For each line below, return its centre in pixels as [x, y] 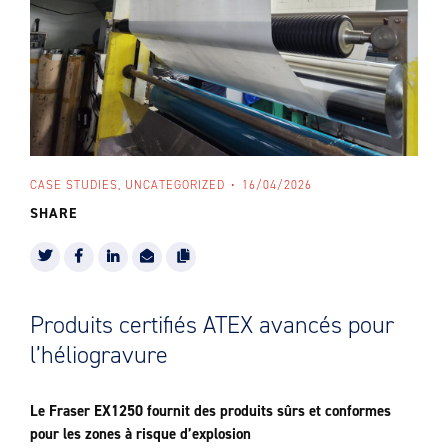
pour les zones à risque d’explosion [140, 434]
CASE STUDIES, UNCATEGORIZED [127, 185]
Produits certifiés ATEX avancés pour [212, 325]
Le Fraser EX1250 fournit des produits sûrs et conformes [210, 411]
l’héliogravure [99, 355]
